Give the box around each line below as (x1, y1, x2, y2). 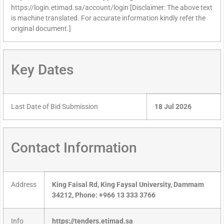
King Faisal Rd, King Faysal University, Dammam (52, 180, 204, 189)
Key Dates (11, 61, 73, 78)
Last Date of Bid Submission (11, 102, 98, 111)
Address (11, 180, 36, 189)
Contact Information (11, 139, 137, 156)
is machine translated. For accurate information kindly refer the (11, 14, 205, 23)
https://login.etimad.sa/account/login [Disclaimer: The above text (11, 3, 212, 12)
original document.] (11, 24, 71, 33)
